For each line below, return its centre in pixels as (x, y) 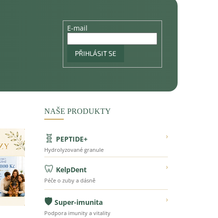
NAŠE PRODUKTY (77, 111)
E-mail (78, 28)
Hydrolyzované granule (74, 149)
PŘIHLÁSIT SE (96, 53)
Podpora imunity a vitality (77, 213)
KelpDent (71, 169)
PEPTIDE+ (72, 139)
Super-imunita (78, 202)
